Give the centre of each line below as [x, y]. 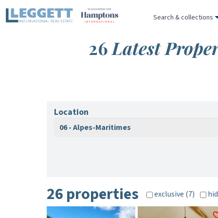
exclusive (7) [174, 194]
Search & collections [183, 17]
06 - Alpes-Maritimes [95, 127]
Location [71, 112]
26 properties [93, 194]
